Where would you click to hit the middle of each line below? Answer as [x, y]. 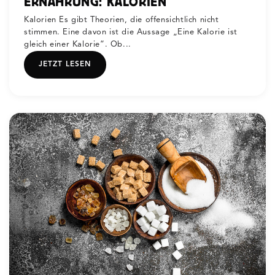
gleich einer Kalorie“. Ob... [78, 44]
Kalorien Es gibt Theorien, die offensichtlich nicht [122, 20]
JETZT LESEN [65, 64]
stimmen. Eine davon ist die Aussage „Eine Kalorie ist [131, 32]
